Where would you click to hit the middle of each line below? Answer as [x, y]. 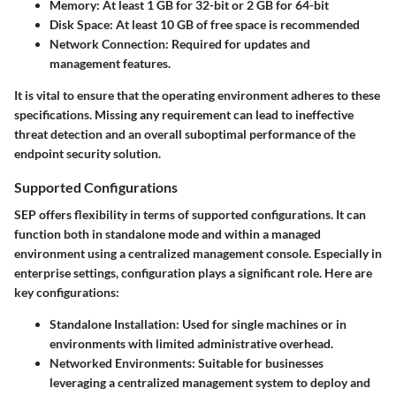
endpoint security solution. [88, 154]
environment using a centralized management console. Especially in [198, 254]
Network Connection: [109, 44]
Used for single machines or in [263, 324]
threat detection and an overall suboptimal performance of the [185, 134]
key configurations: [67, 293]
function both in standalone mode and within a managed [168, 234]
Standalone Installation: [114, 324]
